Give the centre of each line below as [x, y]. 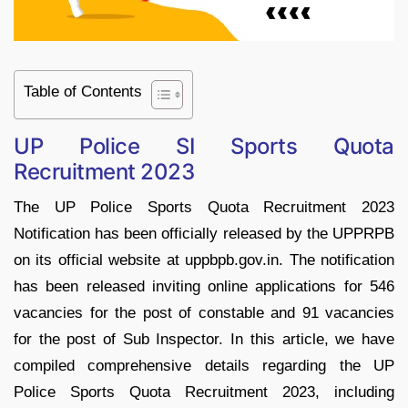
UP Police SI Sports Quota [204, 146]
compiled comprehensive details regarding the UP [204, 365]
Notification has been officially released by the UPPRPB [204, 233]
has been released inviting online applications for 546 [204, 286]
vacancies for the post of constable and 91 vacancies [204, 312]
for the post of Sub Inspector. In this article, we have [204, 339]
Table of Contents [83, 91]
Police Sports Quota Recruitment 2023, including [204, 392]
